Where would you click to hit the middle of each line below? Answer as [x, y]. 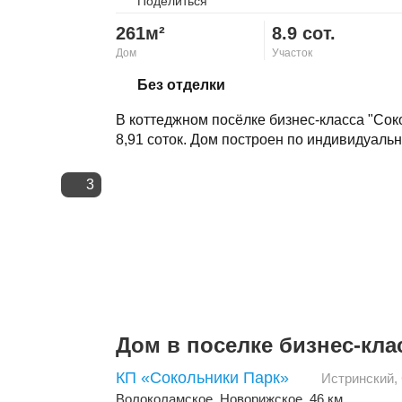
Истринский [358, 379]
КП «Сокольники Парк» [202, 378]
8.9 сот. [303, 34]
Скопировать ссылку [215, 79]
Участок [292, 53]
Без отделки [181, 85]
